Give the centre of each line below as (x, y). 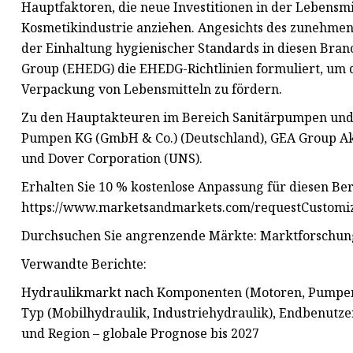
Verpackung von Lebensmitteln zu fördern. (152, 89)
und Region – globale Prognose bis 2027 (140, 334)
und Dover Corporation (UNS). (112, 159)
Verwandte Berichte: (84, 264)
